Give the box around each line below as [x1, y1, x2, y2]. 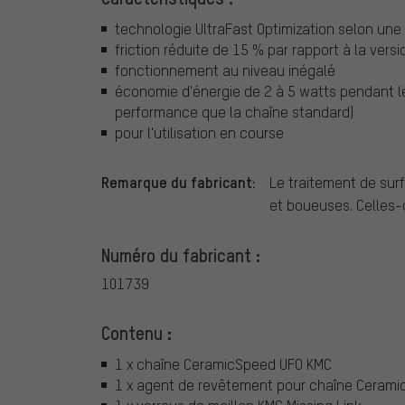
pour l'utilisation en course [115, 122, 284, 142]
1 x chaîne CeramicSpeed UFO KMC [115, 353, 332, 373]
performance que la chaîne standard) [115, 101, 353, 121]
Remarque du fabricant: [101, 172, 256, 193]
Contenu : [101, 321, 172, 345]
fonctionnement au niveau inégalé [115, 60, 335, 80]
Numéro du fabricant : [101, 243, 260, 268]
